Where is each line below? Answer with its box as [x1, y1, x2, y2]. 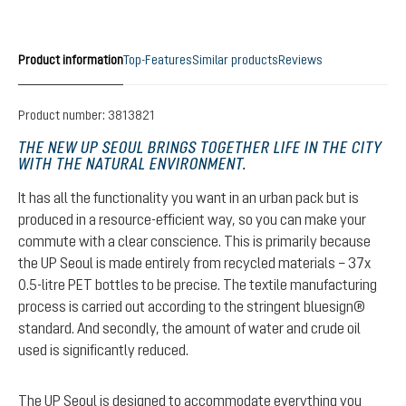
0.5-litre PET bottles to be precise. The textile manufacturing [18, 276, 377, 293]
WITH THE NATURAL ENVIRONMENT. [18, 154, 247, 173]
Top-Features [123, 53, 192, 67]
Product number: [18, 108, 108, 122]
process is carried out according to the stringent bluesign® [18, 298, 365, 314]
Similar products [192, 53, 278, 67]
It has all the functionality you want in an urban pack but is [18, 189, 359, 206]
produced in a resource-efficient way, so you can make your [18, 211, 366, 227]
